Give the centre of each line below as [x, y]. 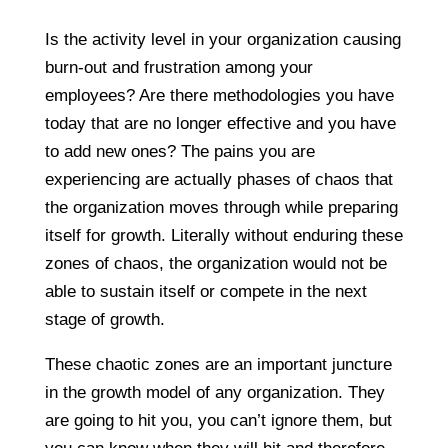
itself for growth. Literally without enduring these [223, 235]
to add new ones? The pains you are [179, 151]
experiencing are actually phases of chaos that [218, 179]
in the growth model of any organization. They [214, 392]
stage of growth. [104, 319]
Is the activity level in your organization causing [222, 39]
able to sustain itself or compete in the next [205, 291]
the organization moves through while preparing [221, 207]
